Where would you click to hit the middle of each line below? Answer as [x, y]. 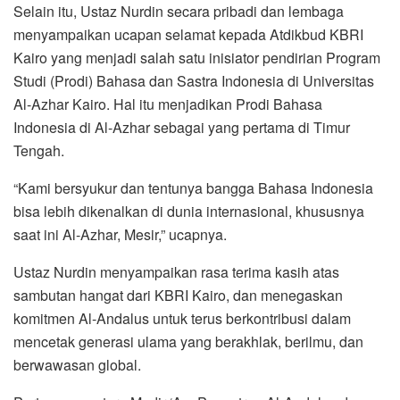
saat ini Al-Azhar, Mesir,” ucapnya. [120, 234]
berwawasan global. [77, 364]
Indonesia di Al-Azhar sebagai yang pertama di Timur [182, 127]
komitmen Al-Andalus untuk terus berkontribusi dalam [182, 318]
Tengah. [39, 150]
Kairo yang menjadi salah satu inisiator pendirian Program [197, 57]
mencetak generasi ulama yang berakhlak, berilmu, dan [188, 341]
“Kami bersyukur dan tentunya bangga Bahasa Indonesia [193, 187]
